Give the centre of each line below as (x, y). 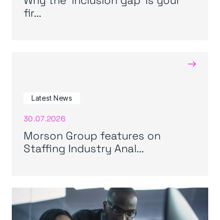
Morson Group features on (92, 135)
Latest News (52, 98)
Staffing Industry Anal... (84, 148)
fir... (32, 12)
